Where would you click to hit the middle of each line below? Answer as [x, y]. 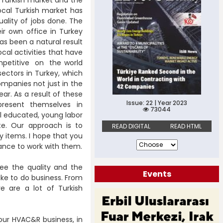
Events [157, 174]
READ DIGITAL [131, 126]
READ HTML [186, 126]
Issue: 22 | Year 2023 [157, 103]
